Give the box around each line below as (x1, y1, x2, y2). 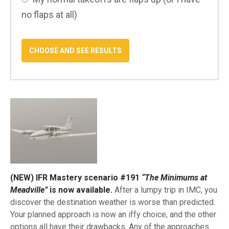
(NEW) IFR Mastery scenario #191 (10, 172, 142, 182)
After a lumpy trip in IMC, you (112, 185, 217, 195)
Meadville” (10, 185, 48, 195)
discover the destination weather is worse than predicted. (10, 197, 215, 207)
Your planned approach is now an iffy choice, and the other (10, 209, 216, 219)
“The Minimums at (142, 172, 207, 182)
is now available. (48, 185, 112, 195)
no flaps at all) (21, 9, 77, 20)
